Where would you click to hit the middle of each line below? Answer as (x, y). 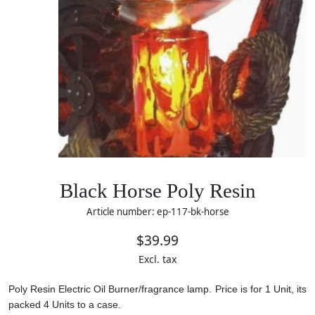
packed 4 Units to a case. (65, 304)
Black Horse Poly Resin (157, 191)
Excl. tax (157, 259)
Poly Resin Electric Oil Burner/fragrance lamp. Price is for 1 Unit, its (157, 289)
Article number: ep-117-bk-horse (157, 212)
